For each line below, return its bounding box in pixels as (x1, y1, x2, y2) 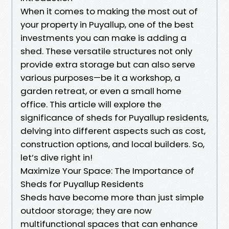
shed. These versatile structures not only (20, 44, 192, 57)
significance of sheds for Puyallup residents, (20, 111, 209, 124)
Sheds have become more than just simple (20, 191, 204, 203)
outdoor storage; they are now (20, 204, 152, 217)
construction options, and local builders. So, (20, 138, 204, 150)
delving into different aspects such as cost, (20, 124, 205, 137)
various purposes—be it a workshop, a (20, 71, 180, 84)
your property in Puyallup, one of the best (20, 18, 194, 31)
